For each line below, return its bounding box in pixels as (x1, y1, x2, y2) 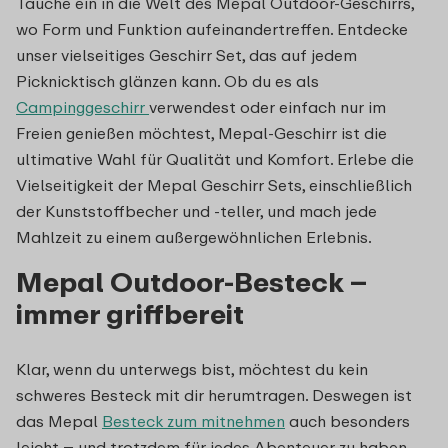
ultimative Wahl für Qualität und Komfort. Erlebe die (16, 148, 414, 169)
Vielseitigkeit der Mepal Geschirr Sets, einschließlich (16, 174, 412, 195)
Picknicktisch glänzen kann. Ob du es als (16, 70, 319, 91)
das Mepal (16, 410, 102, 431)
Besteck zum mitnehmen (102, 410, 285, 431)
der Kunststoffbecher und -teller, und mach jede (16, 200, 377, 221)
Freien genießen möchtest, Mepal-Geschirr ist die (16, 122, 387, 143)
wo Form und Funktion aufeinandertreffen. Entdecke (16, 18, 408, 39)
